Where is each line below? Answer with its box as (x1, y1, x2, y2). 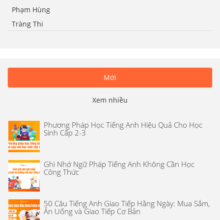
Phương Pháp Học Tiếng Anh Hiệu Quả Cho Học (44, 120, 202, 130)
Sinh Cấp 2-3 (44, 128, 86, 138)
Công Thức (44, 167, 79, 177)
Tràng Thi (12, 19, 43, 29)
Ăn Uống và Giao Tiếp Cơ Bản (44, 206, 140, 217)
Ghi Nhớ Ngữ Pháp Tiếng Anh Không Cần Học (44, 159, 194, 169)
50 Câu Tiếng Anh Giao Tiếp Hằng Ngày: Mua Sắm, (44, 198, 210, 209)
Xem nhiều (92, 95, 128, 105)
